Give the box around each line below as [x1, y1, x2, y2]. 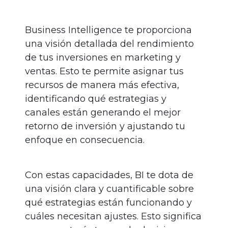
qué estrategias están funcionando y [25, 197, 192, 209]
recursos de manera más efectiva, [25, 79, 179, 91]
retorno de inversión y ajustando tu [25, 121, 185, 132]
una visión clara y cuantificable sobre [25, 183, 194, 195]
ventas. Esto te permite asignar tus [25, 66, 184, 77]
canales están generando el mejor [25, 107, 181, 119]
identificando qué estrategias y [25, 93, 166, 105]
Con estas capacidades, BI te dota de [25, 169, 193, 181]
